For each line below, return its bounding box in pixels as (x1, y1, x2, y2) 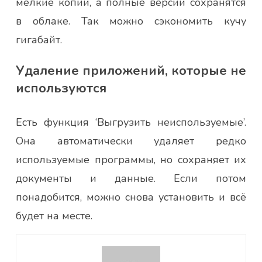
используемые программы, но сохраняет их (16, 152, 246, 167)
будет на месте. (16, 208, 92, 223)
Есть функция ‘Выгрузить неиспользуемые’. (16, 115, 246, 129)
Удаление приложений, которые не (16, 61, 246, 80)
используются (16, 79, 106, 97)
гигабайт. (16, 32, 62, 47)
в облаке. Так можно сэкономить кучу (16, 13, 246, 28)
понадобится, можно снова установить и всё (16, 189, 246, 204)
